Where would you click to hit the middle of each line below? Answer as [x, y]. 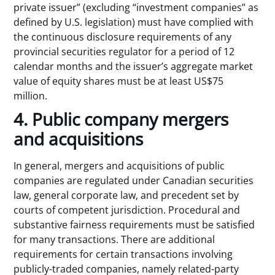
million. [32, 95]
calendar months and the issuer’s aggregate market [134, 66]
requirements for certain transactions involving [123, 254]
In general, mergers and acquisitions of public [119, 166]
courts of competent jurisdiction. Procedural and [127, 210]
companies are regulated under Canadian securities [134, 181]
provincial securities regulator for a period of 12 [124, 51]
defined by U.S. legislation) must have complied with [134, 22]
